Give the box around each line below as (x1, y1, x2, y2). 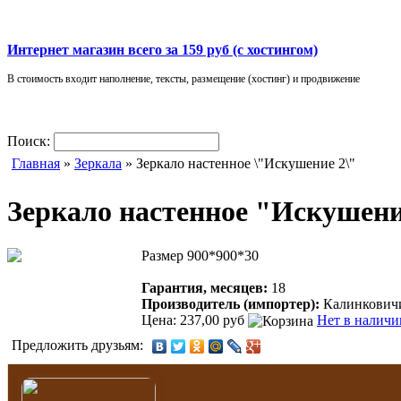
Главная (12, 155, 60, 171)
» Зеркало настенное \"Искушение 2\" (122, 155, 355, 171)
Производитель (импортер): (141, 295, 323, 311)
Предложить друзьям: (12, 337, 147, 353)
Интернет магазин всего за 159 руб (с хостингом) (7, 41, 318, 57)
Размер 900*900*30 (141, 247, 259, 263)
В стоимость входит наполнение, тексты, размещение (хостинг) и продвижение (7, 72, 360, 85)
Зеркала (74, 155, 122, 171)
